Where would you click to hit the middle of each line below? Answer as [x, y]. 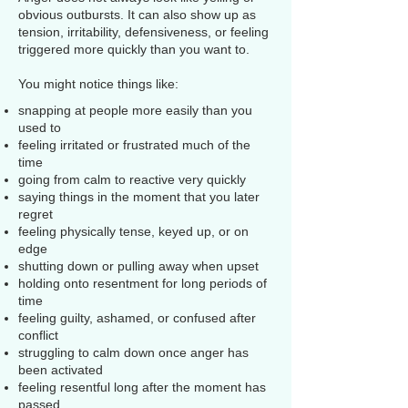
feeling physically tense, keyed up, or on [133, 231]
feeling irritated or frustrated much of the [134, 145]
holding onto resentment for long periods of [143, 283]
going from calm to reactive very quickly [132, 179]
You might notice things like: [98, 84]
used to [40, 127]
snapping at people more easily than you [135, 110]
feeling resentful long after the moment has [142, 387]
